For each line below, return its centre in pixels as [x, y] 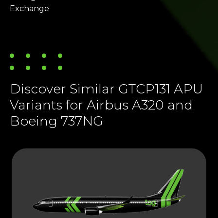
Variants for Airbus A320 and [101, 105]
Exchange [29, 9]
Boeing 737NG [56, 121]
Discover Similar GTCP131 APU [106, 89]
